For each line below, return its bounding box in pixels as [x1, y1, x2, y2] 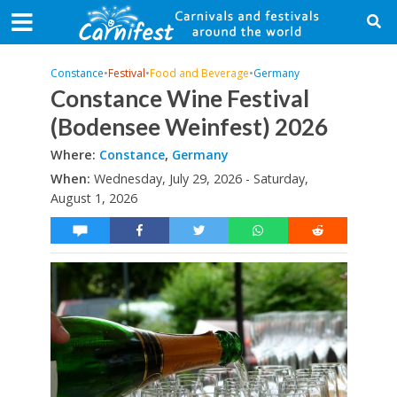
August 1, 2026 [50, 190, 137, 206]
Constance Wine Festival [50, 84, 309, 113]
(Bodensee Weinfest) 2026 [50, 113, 328, 141]
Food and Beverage [149, 66, 249, 81]
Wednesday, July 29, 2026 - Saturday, [93, 170, 308, 187]
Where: [50, 146, 99, 163]
